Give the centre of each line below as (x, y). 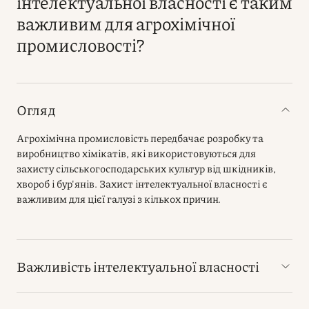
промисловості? (80, 44)
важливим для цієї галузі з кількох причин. (119, 199)
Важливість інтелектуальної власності (138, 266)
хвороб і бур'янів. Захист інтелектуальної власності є (142, 183)
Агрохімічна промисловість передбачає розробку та (140, 138)
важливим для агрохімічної (126, 23)
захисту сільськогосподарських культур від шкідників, (146, 168)
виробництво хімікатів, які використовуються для (136, 153)
